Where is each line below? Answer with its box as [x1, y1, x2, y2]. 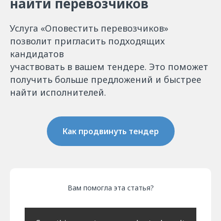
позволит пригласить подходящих [10, 35, 165, 47]
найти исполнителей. [10, 86, 106, 99]
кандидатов [10, 48, 64, 60]
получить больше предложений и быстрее [10, 74, 201, 86]
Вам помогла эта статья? [67, 183, 154, 192]
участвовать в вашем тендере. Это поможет [10, 61, 208, 73]
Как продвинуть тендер [62, 126, 159, 137]
